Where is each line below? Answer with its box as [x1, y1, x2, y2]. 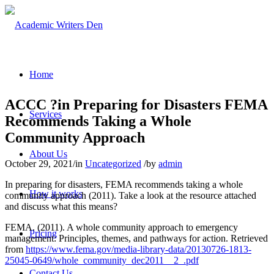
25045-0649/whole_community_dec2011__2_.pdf [5, 254, 199, 265]
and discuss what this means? [5, 201, 117, 212]
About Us [29, 149, 67, 159]
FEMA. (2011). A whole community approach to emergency [5, 221, 238, 232]
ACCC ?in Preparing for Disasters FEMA [5, 96, 267, 113]
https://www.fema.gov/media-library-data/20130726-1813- [26, 243, 251, 254]
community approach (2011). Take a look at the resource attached [5, 190, 256, 201]
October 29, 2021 [5, 158, 73, 169]
